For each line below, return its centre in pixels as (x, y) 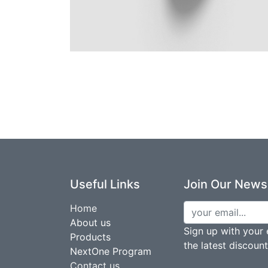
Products (90, 237)
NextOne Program (111, 251)
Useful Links (105, 184)
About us (90, 222)
